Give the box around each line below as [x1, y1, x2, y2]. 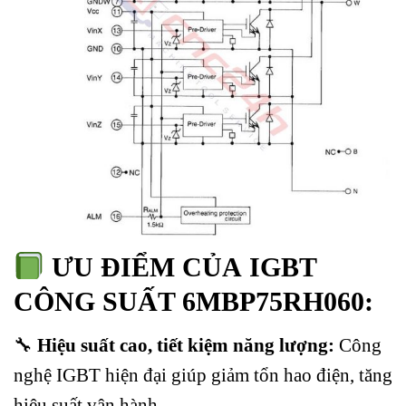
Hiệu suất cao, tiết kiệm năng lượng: [37, 333, 339, 355]
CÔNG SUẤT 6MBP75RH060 [14, 286, 364, 317]
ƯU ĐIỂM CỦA [44, 252, 250, 283]
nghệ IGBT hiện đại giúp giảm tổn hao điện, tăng [14, 363, 392, 385]
